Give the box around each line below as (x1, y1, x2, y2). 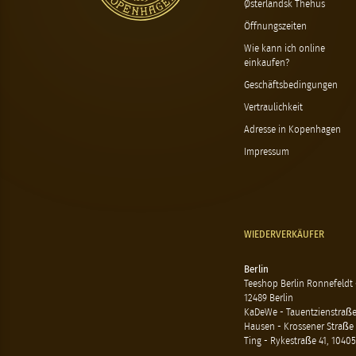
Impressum (244, 146, 289, 157)
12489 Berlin (244, 292, 293, 304)
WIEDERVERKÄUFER (244, 229, 324, 240)
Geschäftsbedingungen (244, 79, 338, 91)
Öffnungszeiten (244, 21, 307, 32)
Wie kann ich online (244, 43, 325, 54)
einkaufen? (244, 57, 289, 68)
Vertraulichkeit (244, 102, 303, 113)
